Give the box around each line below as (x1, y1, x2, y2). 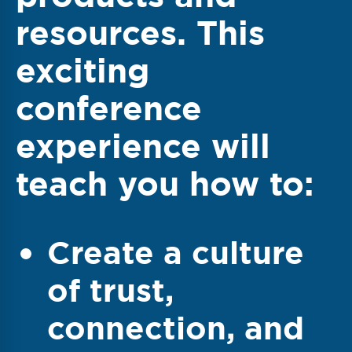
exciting (16, 48, 149, 93)
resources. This (16, 10, 265, 55)
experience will (16, 123, 270, 168)
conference (16, 86, 202, 130)
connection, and (47, 306, 304, 350)
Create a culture (47, 231, 304, 274)
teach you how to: (16, 161, 313, 206)
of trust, (47, 269, 174, 312)
